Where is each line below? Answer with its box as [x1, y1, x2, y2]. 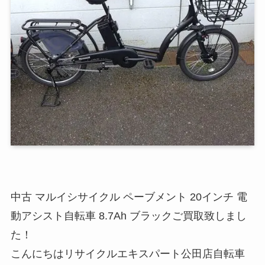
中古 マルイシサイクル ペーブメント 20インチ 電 [10, 191, 247, 203]
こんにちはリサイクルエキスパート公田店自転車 [10, 248, 245, 260]
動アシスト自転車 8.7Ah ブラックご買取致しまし [10, 210, 247, 222]
